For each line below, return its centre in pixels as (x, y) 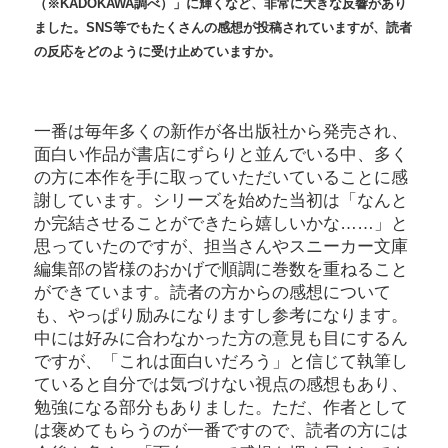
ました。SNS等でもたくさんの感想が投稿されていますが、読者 (223, 28)
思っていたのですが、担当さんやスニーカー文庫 (221, 246)
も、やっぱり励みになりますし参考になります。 (221, 315)
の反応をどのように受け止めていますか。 (157, 52)
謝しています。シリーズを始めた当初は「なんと (221, 200)
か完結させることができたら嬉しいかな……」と (221, 223)
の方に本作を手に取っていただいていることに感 (221, 177)
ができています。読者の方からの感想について (212, 292)
